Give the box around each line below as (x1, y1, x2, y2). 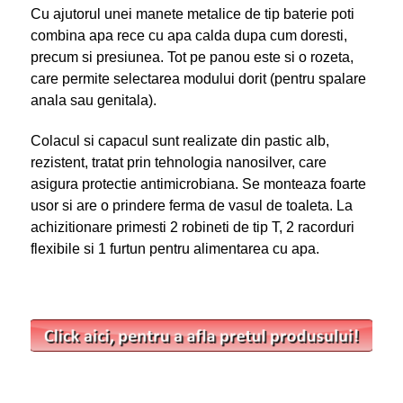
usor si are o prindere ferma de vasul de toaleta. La (30, 197, 353, 213)
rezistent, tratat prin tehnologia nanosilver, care (30, 154, 327, 170)
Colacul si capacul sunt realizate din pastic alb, (30, 132, 329, 148)
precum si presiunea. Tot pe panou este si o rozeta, (30, 49, 354, 65)
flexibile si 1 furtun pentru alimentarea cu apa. (30, 240, 319, 256)
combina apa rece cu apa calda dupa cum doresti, (30, 27, 347, 43)
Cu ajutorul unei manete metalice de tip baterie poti (30, 5, 354, 22)
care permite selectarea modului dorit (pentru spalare (30, 70, 366, 86)
